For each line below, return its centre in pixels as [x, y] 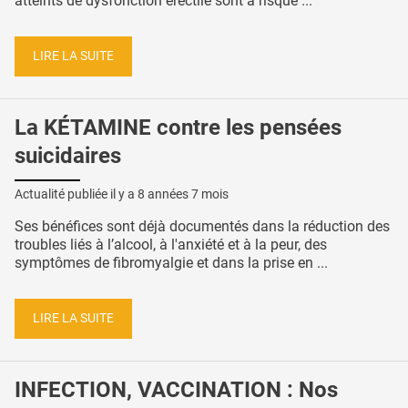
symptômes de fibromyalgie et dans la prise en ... [171, 263]
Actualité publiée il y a [76, 194]
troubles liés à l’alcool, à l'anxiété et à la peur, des [171, 245]
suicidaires [68, 155]
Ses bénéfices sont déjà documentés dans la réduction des [202, 227]
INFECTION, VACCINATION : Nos [176, 389]
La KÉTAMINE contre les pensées [178, 127]
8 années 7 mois [183, 194]
